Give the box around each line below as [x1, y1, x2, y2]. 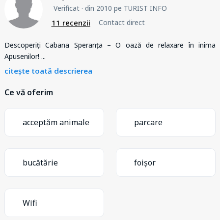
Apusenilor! [4, 51, 41, 61]
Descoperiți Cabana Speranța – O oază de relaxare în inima [4, 40, 216, 50]
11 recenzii [51, 17, 90, 27]
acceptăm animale [23, 116, 89, 128]
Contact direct [99, 18, 145, 27]
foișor [134, 157, 156, 168]
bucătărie [23, 157, 58, 168]
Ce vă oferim [4, 86, 53, 98]
